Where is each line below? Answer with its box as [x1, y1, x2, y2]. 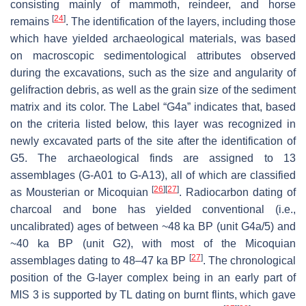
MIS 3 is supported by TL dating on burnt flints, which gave [10, 289, 296, 301]
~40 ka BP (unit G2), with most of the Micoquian [10, 238, 296, 250]
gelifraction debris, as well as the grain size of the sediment [10, 84, 296, 96]
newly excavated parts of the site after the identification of [10, 135, 296, 148]
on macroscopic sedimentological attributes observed [10, 50, 296, 62]
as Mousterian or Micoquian [10, 186, 152, 199]
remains [10, 16, 53, 28]
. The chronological [202, 255, 296, 267]
